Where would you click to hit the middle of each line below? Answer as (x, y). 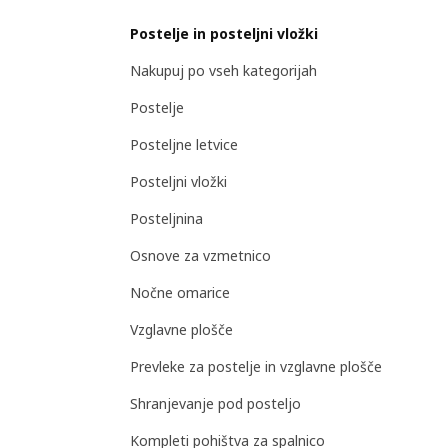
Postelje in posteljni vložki (224, 33)
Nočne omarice (180, 292)
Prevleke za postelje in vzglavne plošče (256, 366)
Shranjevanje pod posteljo (215, 403)
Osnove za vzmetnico (200, 255)
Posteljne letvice (184, 144)
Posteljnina (166, 218)
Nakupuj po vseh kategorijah (223, 70)
